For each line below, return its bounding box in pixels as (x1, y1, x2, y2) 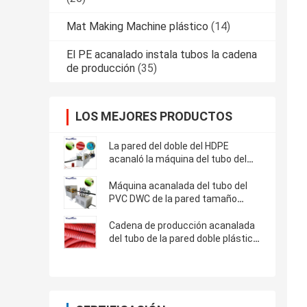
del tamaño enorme (109, 246, 195, 258)
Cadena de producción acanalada (109, 220, 255, 232)
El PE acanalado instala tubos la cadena (66, 48, 257, 62)
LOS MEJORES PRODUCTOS (75, 109, 232, 124)
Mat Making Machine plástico (66, 20, 208, 34)
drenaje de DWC (109, 167, 177, 178)
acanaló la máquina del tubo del (109, 153, 247, 165)
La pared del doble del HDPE (109, 140, 229, 152)
